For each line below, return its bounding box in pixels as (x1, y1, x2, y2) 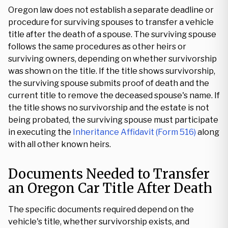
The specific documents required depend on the (8, 205, 194, 214)
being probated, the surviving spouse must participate (8, 115, 218, 125)
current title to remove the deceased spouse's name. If (8, 91, 220, 100)
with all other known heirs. (8, 139, 111, 149)
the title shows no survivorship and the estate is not (8, 103, 209, 112)
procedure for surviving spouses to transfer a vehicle (8, 17, 214, 27)
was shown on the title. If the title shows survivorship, (8, 66, 215, 76)
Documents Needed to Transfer (8, 165, 210, 182)
